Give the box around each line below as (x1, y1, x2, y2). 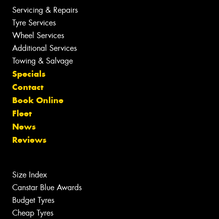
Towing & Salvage (12, 56, 73, 66)
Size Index (12, 170, 47, 180)
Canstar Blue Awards (12, 182, 82, 193)
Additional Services (12, 43, 77, 54)
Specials (12, 68, 45, 80)
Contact (12, 82, 44, 93)
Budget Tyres (12, 195, 54, 206)
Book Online (12, 95, 64, 106)
